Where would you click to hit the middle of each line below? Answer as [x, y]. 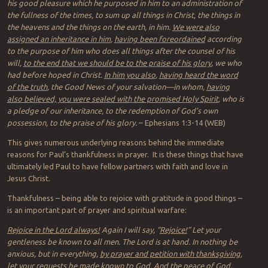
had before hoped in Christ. [55, 75]
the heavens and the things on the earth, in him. [89, 27]
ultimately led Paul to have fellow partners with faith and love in [117, 167]
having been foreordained [159, 39]
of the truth [27, 87]
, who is [231, 99]
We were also [196, 27]
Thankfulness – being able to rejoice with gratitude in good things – [124, 198]
